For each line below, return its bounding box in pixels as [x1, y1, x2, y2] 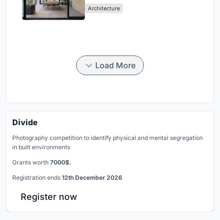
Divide [12, 117, 38, 127]
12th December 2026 [62, 173, 122, 181]
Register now [21, 191, 77, 202]
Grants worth [12, 158, 50, 166]
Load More [95, 60, 136, 70]
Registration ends [12, 173, 62, 181]
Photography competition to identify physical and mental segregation [12, 134, 203, 141]
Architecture [88, 4, 120, 12]
